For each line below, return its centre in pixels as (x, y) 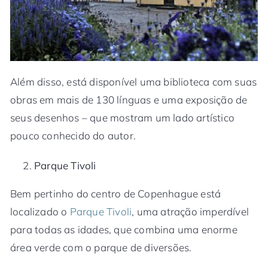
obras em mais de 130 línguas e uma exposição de (129, 99)
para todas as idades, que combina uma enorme (124, 229)
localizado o (40, 211)
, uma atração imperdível (191, 211)
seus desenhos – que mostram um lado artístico (123, 117)
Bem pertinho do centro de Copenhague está (116, 193)
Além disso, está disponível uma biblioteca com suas (134, 81)
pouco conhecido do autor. (73, 135)
